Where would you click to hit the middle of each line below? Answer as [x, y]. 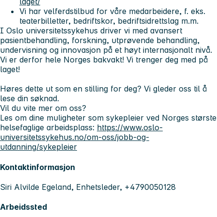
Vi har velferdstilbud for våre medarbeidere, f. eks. [112, 11]
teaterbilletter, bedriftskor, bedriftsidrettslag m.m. [109, 21]
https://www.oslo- [130, 128]
